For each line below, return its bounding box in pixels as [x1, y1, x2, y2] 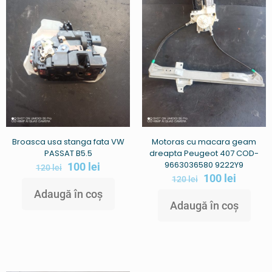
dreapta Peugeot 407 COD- [149, 148, 259, 160]
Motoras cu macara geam [152, 136, 256, 148]
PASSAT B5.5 [44, 148, 92, 160]
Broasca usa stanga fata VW [12, 136, 124, 148]
